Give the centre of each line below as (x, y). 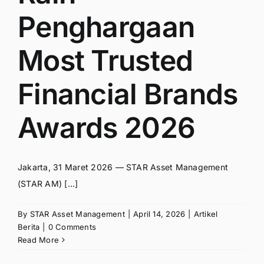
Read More (39, 240)
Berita (29, 227)
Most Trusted (105, 60)
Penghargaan (106, 27)
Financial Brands (128, 94)
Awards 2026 (107, 127)
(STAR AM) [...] (48, 183)
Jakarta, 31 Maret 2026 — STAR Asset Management (123, 167)
